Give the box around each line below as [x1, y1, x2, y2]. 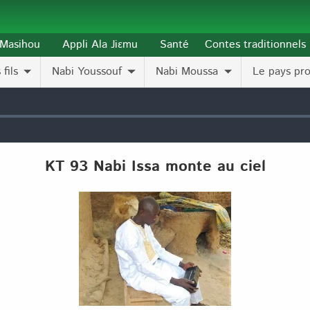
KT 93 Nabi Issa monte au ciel [44, 155, 266, 179]
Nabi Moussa [156, 64, 219, 80]
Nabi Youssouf [52, 64, 122, 80]
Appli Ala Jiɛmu [62, 37, 138, 53]
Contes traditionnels [204, 37, 306, 53]
